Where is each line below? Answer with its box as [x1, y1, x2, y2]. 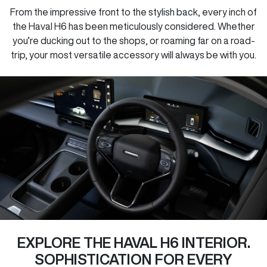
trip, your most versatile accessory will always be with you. [11, 50, 256, 60]
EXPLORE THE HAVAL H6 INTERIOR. [17, 235, 250, 250]
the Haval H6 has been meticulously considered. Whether [12, 21, 255, 32]
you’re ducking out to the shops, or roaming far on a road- [12, 36, 255, 46]
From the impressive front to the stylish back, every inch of [10, 7, 257, 17]
